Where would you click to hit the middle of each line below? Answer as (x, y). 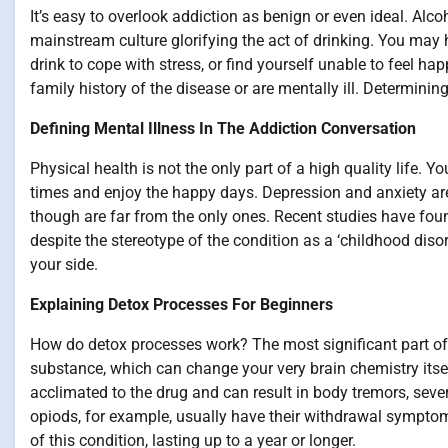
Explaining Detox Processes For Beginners (181, 304)
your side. (64, 264)
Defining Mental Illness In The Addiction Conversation (223, 128)
